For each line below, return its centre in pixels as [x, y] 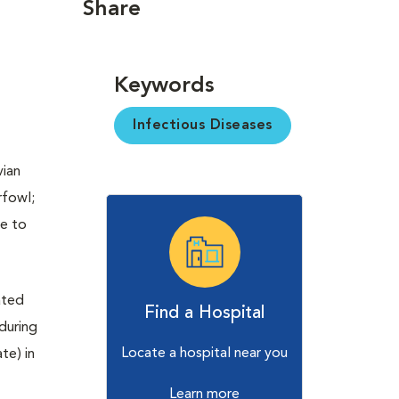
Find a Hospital [205, 313]
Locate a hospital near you [205, 354]
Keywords [164, 86]
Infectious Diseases [203, 126]
